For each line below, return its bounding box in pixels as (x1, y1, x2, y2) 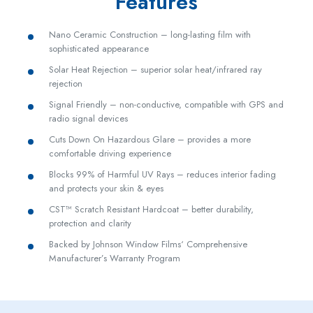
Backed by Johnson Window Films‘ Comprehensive (48, 237, 247, 251)
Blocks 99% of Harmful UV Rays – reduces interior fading (48, 167, 276, 181)
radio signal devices (48, 111, 128, 125)
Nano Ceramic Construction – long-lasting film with (48, 27, 251, 41)
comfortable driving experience (48, 146, 171, 160)
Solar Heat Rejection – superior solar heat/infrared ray (48, 62, 262, 76)
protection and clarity (48, 216, 131, 230)
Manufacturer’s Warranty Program (48, 251, 180, 265)
